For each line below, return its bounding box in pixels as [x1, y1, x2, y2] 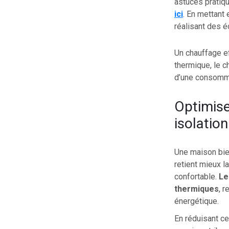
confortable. [174, 171, 219, 181]
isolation [174, 114, 228, 132]
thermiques [174, 184, 219, 194]
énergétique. [174, 196, 219, 206]
